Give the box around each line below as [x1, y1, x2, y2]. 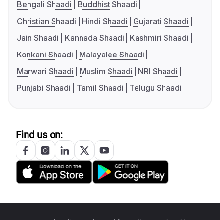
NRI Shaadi [138, 66, 178, 77]
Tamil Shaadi [76, 83, 124, 93]
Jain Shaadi [17, 33, 59, 43]
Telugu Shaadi [129, 83, 182, 93]
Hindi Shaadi [82, 16, 128, 27]
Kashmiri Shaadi [130, 33, 189, 43]
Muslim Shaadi [79, 66, 133, 77]
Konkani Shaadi [17, 50, 73, 60]
